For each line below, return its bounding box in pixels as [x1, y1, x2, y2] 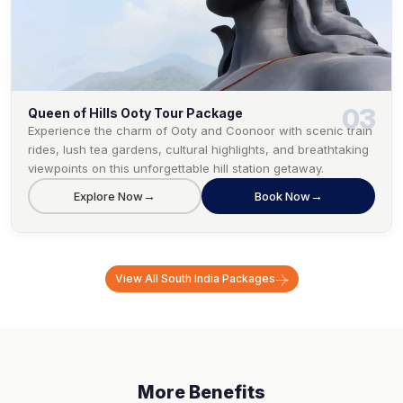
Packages [219, 272, 275, 286]
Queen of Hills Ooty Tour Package [28, 105, 243, 121]
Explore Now [74, 188, 143, 203]
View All [114, 272, 161, 286]
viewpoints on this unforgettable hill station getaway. [28, 161, 324, 176]
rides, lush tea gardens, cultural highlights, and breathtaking [28, 142, 369, 157]
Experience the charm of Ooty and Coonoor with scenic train [28, 123, 372, 139]
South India [160, 272, 219, 286]
